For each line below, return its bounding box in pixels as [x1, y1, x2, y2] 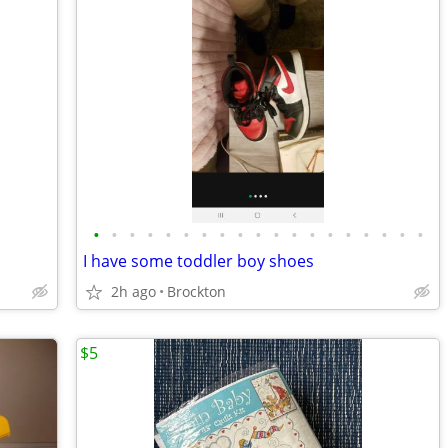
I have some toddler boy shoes [83, 250, 314, 272]
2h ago [111, 282, 156, 301]
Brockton [167, 282, 226, 301]
